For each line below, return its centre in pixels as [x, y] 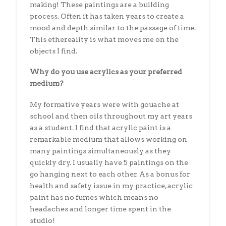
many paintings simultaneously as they [100, 151]
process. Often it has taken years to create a [107, 16]
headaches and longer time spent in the [100, 209]
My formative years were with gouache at [104, 104]
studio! [42, 220]
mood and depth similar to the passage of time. [112, 28]
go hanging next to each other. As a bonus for [110, 174]
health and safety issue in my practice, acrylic [111, 185]
